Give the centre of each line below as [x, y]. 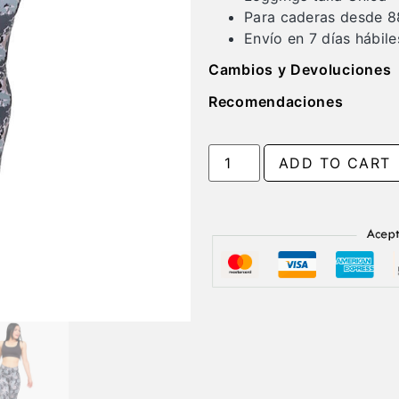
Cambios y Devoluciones [300, 70]
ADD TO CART [335, 163]
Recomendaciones [276, 102]
